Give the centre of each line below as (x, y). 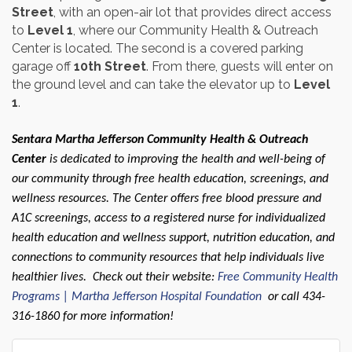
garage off (43, 67)
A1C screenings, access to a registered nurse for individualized (169, 219)
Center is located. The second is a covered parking (158, 49)
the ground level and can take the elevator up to (153, 85)
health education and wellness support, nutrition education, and (173, 238)
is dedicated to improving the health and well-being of (186, 160)
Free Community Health (278, 278)
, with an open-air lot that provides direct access (192, 13)
